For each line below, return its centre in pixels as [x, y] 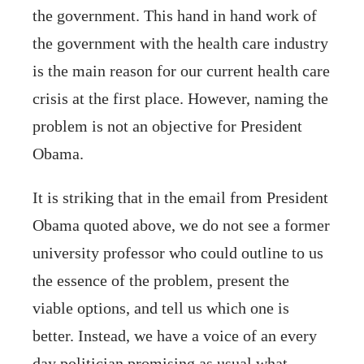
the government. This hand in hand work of [175, 15]
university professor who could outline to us [178, 252]
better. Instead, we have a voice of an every [175, 335]
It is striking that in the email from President [180, 197]
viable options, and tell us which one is [161, 308]
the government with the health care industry [180, 43]
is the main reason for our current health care [181, 70]
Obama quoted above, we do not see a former [181, 225]
